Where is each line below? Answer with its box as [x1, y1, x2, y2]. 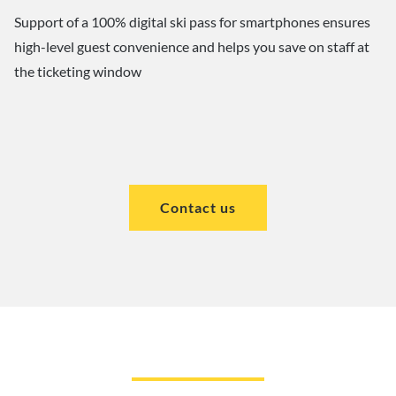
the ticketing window [14, 62, 141, 80]
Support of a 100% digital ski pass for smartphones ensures [14, 12, 370, 30]
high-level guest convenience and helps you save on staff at [14, 37, 369, 55]
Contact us [160, 198, 236, 216]
